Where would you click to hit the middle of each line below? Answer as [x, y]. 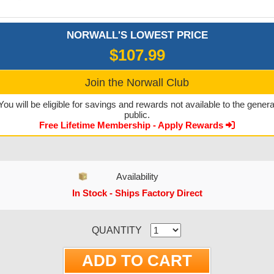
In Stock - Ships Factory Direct [137, 193]
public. [137, 115]
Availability [137, 176]
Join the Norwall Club [137, 83]
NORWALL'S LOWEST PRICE [137, 35]
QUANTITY [117, 230]
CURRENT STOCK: [61, 222]
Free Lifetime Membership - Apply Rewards [132, 125]
